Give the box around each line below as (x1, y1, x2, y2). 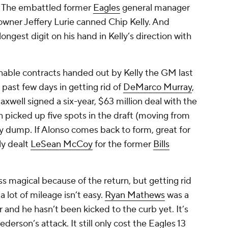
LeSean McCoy (31, 138, 93, 151)
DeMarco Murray (123, 81, 192, 94)
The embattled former (1, 2, 93, 14)
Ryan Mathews (105, 189, 165, 202)
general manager (120, 2, 190, 14)
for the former (93, 138, 153, 151)
